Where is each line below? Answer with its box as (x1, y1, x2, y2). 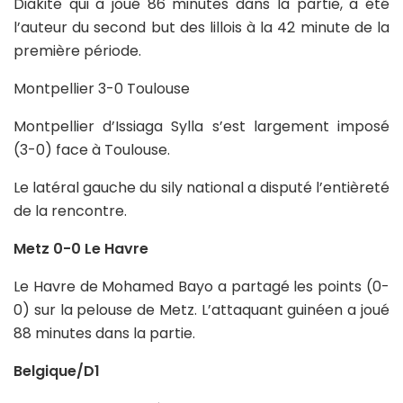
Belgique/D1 (13, 360, 100, 381)
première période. (13, 40, 141, 61)
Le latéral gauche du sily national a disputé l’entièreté (13, 176, 390, 198)
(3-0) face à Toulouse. (13, 139, 170, 160)
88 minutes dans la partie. (13, 322, 195, 344)
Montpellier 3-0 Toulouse (13, 77, 190, 99)
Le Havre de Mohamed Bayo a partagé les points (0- (13, 275, 390, 297)
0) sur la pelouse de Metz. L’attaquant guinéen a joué (13, 299, 390, 320)
